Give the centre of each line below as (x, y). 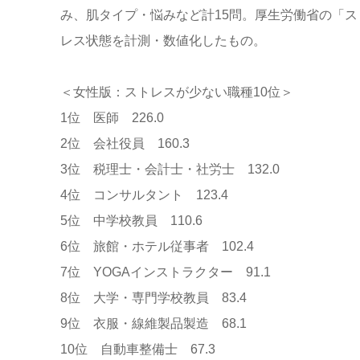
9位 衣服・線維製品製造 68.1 (153, 323)
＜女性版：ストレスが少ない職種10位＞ (176, 92)
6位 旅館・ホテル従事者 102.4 (157, 246)
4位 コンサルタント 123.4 (144, 194)
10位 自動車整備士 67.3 (137, 349)
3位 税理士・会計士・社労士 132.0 (170, 169)
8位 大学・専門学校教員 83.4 (153, 297)
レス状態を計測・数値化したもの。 (163, 40)
